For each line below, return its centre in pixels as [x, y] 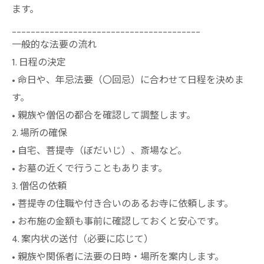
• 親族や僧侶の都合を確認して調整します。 [104, 116]
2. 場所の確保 [39, 133]
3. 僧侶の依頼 [39, 187]
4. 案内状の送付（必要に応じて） [82, 240]
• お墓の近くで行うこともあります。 [90, 169]
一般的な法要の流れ [54, 45]
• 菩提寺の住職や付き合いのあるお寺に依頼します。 [123, 204]
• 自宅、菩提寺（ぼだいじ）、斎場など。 [99, 151]
